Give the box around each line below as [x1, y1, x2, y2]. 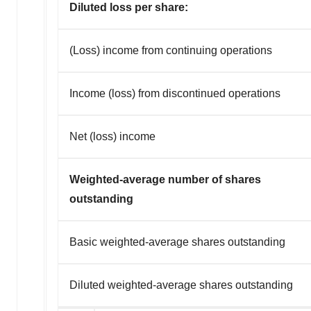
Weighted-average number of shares [69, 173, 261, 185]
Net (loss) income [69, 130, 155, 142]
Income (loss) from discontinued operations [69, 87, 280, 99]
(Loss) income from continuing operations [69, 44, 272, 56]
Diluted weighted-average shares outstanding [69, 278, 293, 291]
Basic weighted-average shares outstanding [69, 235, 285, 248]
